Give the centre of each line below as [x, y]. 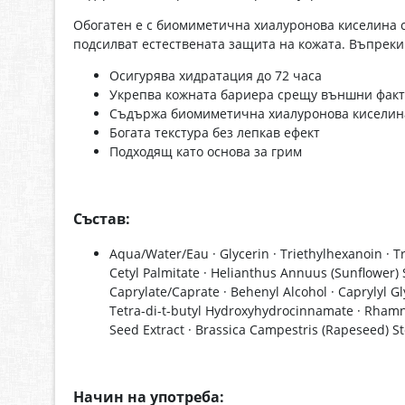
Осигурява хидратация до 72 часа [216, 76]
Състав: [102, 218]
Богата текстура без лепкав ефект [215, 133]
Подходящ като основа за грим [206, 152]
